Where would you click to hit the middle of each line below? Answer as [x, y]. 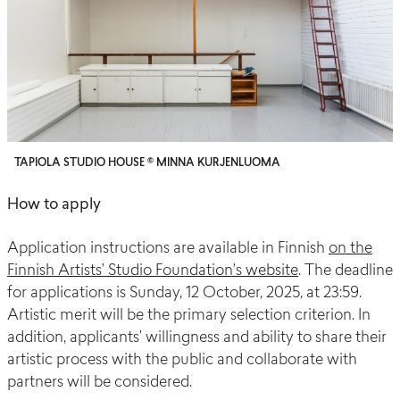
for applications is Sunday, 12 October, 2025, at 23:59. [184, 293]
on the [350, 248]
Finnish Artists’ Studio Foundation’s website [153, 271]
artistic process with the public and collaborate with [182, 360]
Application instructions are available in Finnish [168, 248]
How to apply [54, 204]
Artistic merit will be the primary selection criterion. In [189, 315]
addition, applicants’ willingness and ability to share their [197, 337]
